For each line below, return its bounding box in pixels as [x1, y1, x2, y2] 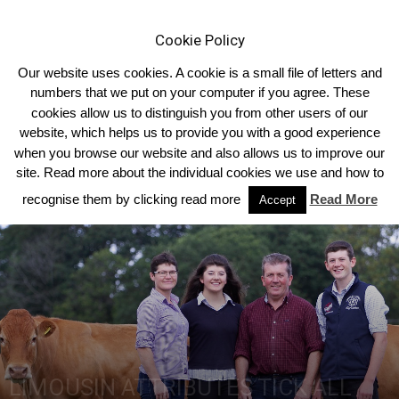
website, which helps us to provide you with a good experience [19, 125, 380, 141]
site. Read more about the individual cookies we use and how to [15, 165, 384, 181]
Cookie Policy [154, 31, 245, 49]
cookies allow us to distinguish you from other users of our [31, 104, 368, 120]
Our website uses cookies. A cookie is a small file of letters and [17, 64, 382, 80]
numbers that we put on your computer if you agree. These [29, 85, 370, 101]
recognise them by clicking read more [21, 191, 244, 208]
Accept [258, 193, 296, 208]
